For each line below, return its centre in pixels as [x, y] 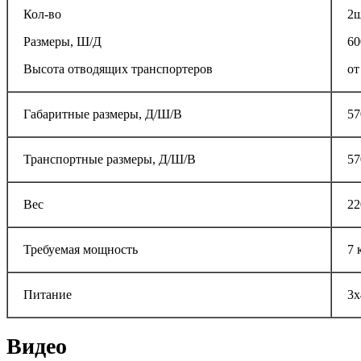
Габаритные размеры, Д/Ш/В [103, 114]
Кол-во [42, 14]
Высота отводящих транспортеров [118, 68]
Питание [48, 294]
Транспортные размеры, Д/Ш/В [110, 159]
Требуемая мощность [81, 249]
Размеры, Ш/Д [62, 41]
